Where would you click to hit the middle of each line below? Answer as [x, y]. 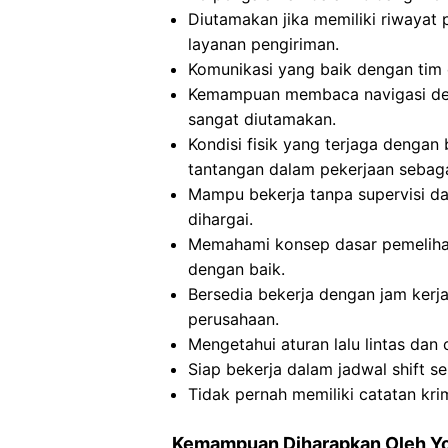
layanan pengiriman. [263, 44]
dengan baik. [236, 269]
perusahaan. [233, 319]
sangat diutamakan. [262, 119]
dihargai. [220, 219]
